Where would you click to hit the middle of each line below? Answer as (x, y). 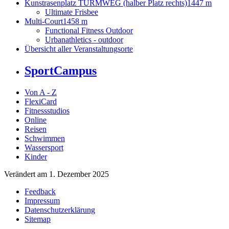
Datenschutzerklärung (60, 210)
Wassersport (44, 148)
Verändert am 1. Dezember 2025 (56, 174)
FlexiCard (41, 102)
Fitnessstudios (47, 111)
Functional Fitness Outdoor (89, 31)
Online (36, 120)
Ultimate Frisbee (72, 12)
